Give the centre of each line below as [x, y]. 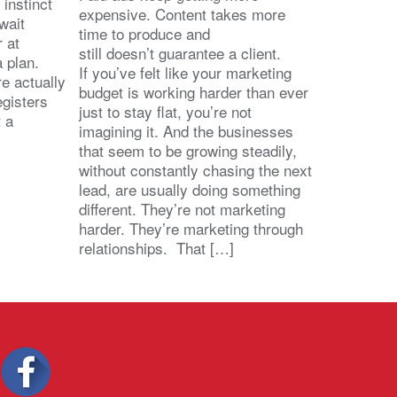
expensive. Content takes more [182, 14]
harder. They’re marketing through [191, 229]
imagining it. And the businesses [186, 131]
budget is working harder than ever [194, 92]
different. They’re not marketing [182, 209]
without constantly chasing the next [195, 170]
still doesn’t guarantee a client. [180, 53]
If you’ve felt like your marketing [185, 73]
